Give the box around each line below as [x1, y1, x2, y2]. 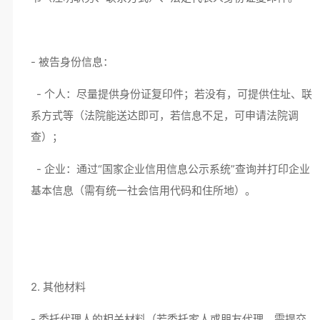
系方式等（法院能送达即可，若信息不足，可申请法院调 [30, 109, 299, 122]
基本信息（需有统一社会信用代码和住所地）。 [30, 184, 256, 197]
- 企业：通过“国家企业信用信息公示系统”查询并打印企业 [30, 162, 310, 176]
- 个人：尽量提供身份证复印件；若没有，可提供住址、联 [30, 87, 312, 101]
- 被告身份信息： [30, 55, 119, 69]
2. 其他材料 [30, 280, 91, 294]
